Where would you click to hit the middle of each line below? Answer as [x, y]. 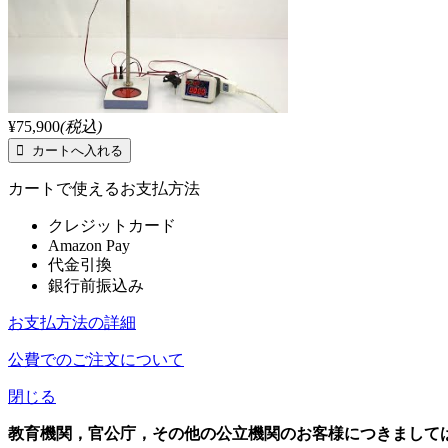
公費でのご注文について [96, 359]
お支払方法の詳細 [72, 322]
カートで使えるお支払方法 [104, 188]
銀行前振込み [96, 285]
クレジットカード [112, 225]
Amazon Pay [89, 245]
